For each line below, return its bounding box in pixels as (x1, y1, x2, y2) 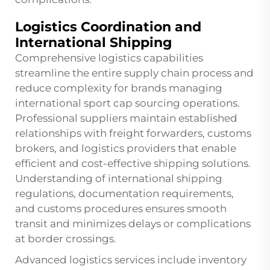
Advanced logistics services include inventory (15, 254, 246, 266)
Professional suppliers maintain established (15, 112, 237, 125)
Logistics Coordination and (15, 19, 201, 36)
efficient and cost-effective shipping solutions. (15, 157, 251, 170)
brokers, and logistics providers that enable (15, 142, 236, 155)
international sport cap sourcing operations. (15, 97, 240, 110)
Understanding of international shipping (15, 172, 222, 185)
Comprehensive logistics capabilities (15, 52, 203, 64)
